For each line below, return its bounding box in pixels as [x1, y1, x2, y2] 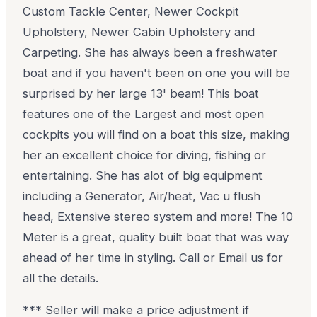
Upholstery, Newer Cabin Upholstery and [23, 24, 255, 39]
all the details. [23, 270, 99, 285]
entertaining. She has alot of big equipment [23, 168, 263, 183]
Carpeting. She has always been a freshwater [23, 45, 278, 59]
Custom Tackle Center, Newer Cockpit [23, 4, 240, 18]
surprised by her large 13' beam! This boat [23, 86, 260, 100]
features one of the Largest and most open [23, 106, 265, 121]
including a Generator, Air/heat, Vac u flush [23, 188, 261, 203]
